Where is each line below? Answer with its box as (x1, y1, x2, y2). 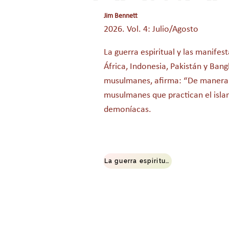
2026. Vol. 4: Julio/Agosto (104, 23, 198, 34)
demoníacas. (104, 103, 151, 114)
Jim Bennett (104, 11, 138, 20)
